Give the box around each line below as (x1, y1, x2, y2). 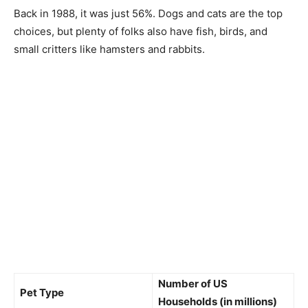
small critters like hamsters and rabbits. (14, 42, 205, 56)
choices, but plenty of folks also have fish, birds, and (14, 24, 267, 38)
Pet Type (20, 285, 64, 299)
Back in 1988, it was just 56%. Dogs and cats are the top (14, 6, 283, 20)
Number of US (158, 276, 228, 290)
